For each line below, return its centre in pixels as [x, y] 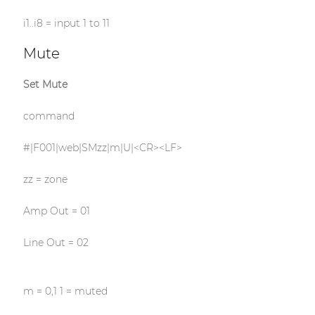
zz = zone [45, 180]
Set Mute [45, 85]
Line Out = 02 [56, 243]
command [49, 116]
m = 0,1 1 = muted [65, 291]
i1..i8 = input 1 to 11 [66, 24]
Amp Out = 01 [56, 211]
